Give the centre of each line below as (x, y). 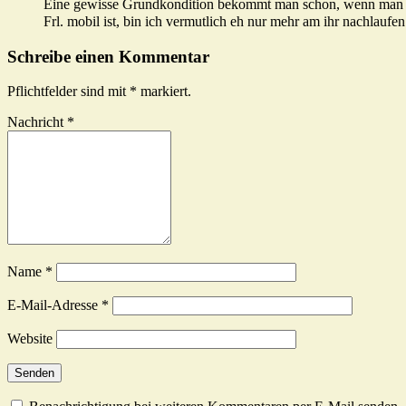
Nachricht (37, 122)
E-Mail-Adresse (54, 305)
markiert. (164, 92)
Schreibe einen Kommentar (108, 56)
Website (30, 339)
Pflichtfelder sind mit (68, 92)
